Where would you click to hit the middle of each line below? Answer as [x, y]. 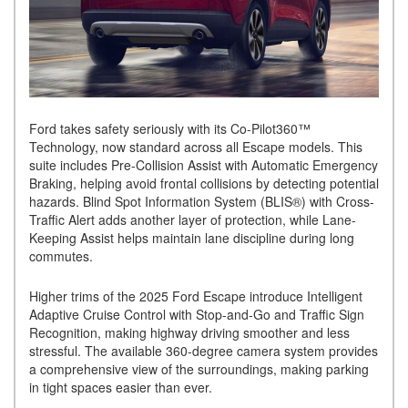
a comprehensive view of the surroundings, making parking [199, 369]
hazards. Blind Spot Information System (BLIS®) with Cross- [202, 202]
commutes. [61, 256]
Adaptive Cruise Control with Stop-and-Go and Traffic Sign [197, 315]
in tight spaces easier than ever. [121, 388]
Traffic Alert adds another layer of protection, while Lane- [193, 220]
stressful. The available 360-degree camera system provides [204, 351]
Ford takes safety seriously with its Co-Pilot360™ [170, 129]
